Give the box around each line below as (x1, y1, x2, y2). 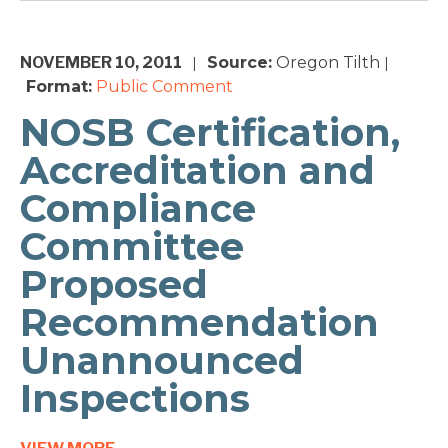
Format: (26, 77, 92, 97)
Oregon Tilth (272, 53, 380, 73)
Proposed (20, 261, 208, 309)
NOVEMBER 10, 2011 (20, 53, 182, 73)
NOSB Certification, (20, 109, 400, 157)
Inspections (20, 375, 250, 423)
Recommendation (20, 299, 379, 347)
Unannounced (20, 337, 304, 385)
